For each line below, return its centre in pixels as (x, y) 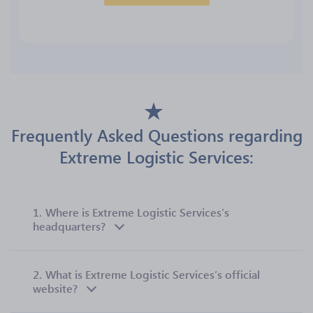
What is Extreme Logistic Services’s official (153, 274)
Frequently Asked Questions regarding (156, 135)
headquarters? (69, 226)
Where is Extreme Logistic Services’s (137, 212)
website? (55, 288)
